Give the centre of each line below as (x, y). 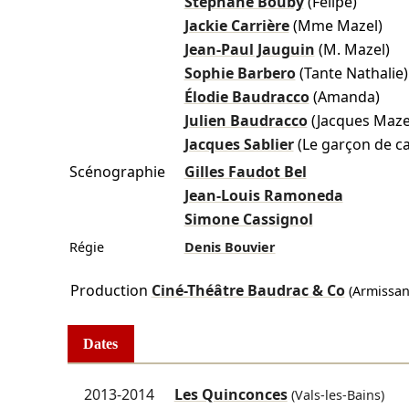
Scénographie (117, 172)
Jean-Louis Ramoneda (263, 196)
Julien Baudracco (246, 121)
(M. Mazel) (354, 50)
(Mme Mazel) (337, 26)
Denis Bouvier (230, 247)
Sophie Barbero (240, 73)
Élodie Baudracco (246, 97)
